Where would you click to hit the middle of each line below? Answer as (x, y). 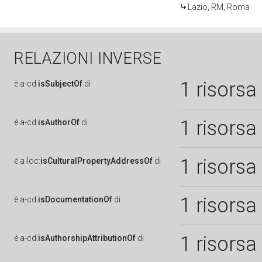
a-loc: (30, 161)
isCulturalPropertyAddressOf (96, 161)
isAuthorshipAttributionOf (87, 238)
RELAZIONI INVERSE (88, 58)
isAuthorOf (59, 122)
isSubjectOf (60, 84)
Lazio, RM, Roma (219, 7)
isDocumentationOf (75, 199)
